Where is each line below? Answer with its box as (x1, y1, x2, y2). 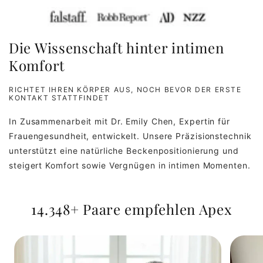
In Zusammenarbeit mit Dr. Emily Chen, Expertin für (9, 116, 230, 126)
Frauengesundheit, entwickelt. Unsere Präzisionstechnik (9, 130, 252, 141)
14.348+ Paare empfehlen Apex (31, 199, 232, 218)
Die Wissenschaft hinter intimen (9, 38, 224, 57)
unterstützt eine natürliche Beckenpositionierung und (9, 145, 239, 156)
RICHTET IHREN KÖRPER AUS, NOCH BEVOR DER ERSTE (9, 85, 242, 94)
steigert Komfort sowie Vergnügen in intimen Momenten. (9, 160, 251, 170)
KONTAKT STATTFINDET (9, 93, 110, 102)
